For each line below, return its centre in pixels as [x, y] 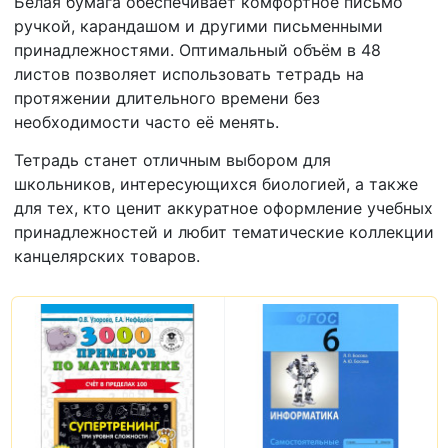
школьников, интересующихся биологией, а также [216, 183]
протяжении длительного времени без [167, 97]
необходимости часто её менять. [146, 121]
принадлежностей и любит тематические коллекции [224, 231]
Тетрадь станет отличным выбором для [172, 159]
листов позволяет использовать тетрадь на [189, 73]
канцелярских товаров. [107, 255]
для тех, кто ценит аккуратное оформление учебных [223, 207]
